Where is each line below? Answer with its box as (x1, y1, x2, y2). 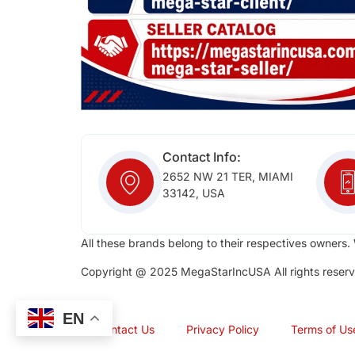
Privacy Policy (186, 322, 259, 336)
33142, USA (162, 185, 225, 200)
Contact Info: (162, 148, 241, 165)
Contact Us (97, 322, 155, 336)
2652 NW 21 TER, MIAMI (162, 169, 293, 183)
